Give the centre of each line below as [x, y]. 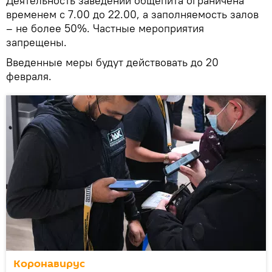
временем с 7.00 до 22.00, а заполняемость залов [132, 14]
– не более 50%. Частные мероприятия [105, 28]
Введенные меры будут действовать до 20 [112, 62]
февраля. [29, 76]
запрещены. [36, 42]
